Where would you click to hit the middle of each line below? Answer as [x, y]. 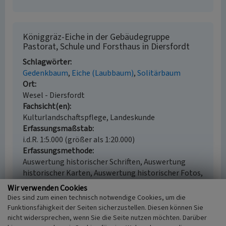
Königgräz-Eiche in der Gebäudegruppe [96, 37]
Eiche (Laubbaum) [103, 73]
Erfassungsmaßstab [58, 129]
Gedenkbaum [45, 73]
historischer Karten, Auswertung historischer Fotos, [113, 173]
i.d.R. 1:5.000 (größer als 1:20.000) [79, 140]
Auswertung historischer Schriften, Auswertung [104, 162]
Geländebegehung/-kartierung [76, 184]
